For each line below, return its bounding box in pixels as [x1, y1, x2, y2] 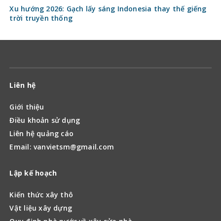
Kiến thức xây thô [9, 189, 74, 199]
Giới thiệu [9, 102, 44, 111]
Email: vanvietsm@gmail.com [9, 142, 114, 151]
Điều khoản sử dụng [9, 115, 80, 125]
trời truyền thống [9, 13, 73, 23]
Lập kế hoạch [9, 168, 57, 178]
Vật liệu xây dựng [9, 203, 73, 213]
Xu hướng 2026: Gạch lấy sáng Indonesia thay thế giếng [9, 3, 207, 13]
